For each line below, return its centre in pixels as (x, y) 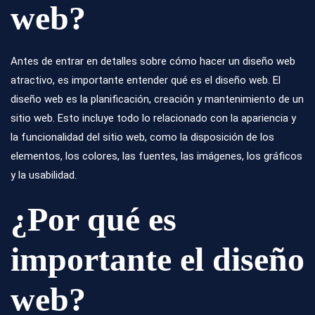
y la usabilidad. (44, 175)
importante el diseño (157, 259)
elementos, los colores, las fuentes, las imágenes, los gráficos (156, 156)
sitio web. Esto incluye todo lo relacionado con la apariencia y (153, 118)
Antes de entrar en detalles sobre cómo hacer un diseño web (153, 62)
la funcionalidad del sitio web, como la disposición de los (142, 137)
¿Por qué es (94, 219)
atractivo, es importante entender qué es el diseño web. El (146, 81)
